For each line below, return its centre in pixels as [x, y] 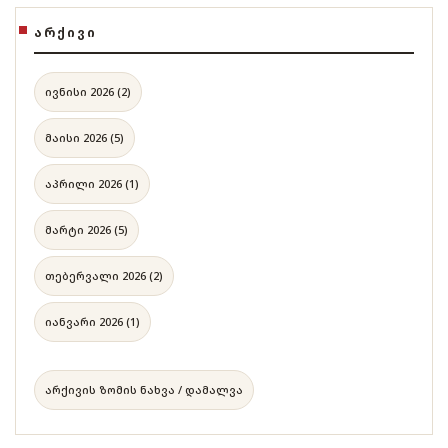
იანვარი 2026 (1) [92, 321]
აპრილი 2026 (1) [92, 183]
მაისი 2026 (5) [84, 137]
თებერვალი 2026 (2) [104, 275]
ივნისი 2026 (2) [88, 91]
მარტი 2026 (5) [86, 229]
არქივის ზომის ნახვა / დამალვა [144, 389]
